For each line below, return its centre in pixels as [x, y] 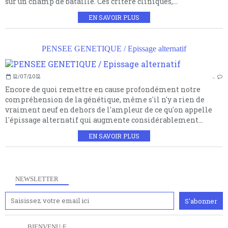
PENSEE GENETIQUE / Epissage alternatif [114, 49]
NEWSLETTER [37, 179]
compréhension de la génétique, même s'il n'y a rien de [105, 100]
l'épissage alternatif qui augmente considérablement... [104, 120]
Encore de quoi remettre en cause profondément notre [103, 90]
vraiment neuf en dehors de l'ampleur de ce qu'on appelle [109, 110]
